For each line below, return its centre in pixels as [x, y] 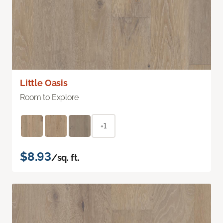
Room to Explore [49, 97]
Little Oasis [44, 83]
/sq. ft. [65, 157]
